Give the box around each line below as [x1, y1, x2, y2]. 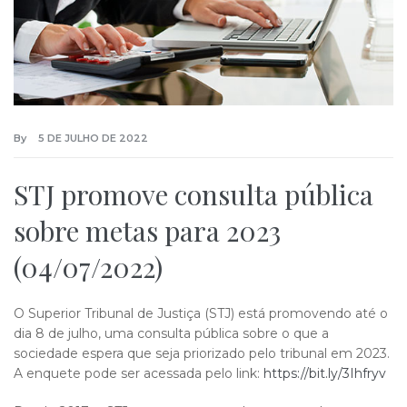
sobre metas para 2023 [14, 212, 281, 249]
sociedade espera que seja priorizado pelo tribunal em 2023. [14, 344, 390, 362]
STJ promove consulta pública [14, 175, 373, 213]
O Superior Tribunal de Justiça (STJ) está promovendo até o [14, 304, 388, 322]
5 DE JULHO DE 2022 [38, 131, 148, 144]
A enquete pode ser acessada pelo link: [14, 364, 263, 382]
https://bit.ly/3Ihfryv [263, 364, 386, 382]
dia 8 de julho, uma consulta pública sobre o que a [14, 324, 329, 342]
